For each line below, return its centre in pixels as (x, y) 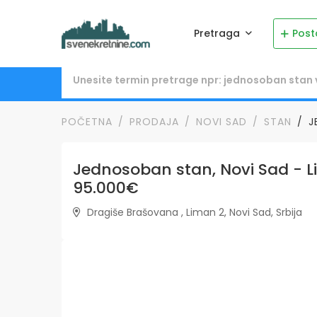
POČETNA (87, 122)
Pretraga (218, 33)
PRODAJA (154, 122)
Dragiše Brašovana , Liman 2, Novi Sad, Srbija (193, 213)
